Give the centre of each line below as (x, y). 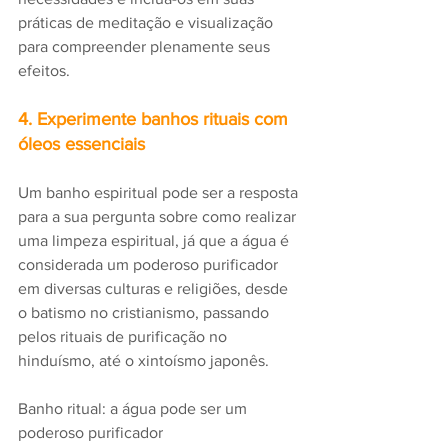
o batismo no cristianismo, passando (145, 313)
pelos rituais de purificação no (124, 337)
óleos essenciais (81, 144)
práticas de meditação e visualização (147, 23)
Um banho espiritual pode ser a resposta (160, 193)
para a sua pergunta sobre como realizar (159, 217)
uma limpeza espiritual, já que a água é (155, 241)
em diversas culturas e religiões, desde (155, 289)
